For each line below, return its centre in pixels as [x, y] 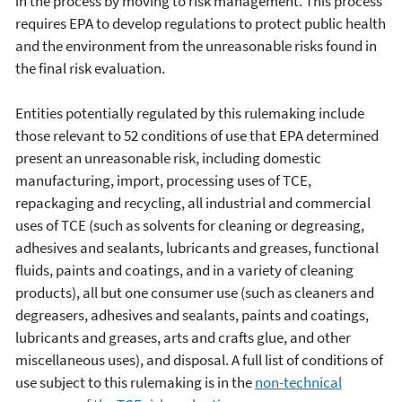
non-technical [298, 382]
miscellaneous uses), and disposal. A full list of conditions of [199, 359]
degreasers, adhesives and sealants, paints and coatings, [192, 315]
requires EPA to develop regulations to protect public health [201, 23]
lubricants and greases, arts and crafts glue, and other [183, 337]
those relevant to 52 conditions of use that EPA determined [197, 135]
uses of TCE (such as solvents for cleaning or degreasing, [190, 225]
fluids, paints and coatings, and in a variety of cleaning [184, 270]
